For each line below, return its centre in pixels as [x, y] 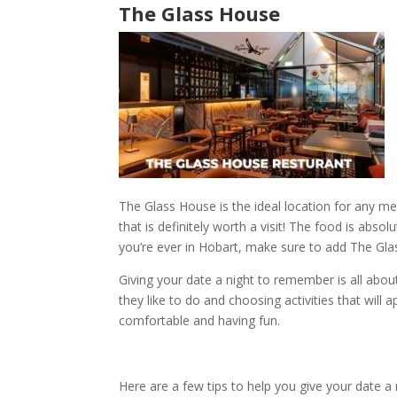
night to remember [280, 280]
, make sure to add [295, 247]
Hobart [219, 247]
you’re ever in [159, 247]
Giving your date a [173, 280]
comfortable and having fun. [200, 321]
